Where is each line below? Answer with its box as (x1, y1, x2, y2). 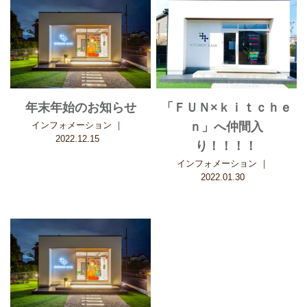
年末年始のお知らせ (25, 101, 136, 115)
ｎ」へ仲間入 (189, 120, 264, 134)
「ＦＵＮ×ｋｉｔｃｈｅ (160, 101, 292, 115)
